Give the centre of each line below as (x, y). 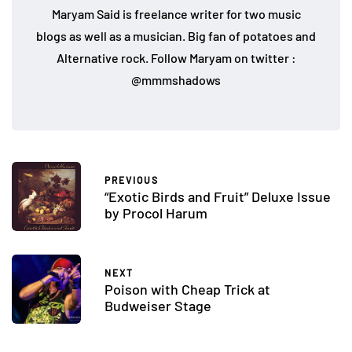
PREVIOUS (132, 180)
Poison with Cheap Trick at (187, 289)
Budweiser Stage (158, 305)
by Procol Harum (156, 213)
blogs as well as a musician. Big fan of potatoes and (176, 36)
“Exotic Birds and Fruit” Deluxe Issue (218, 196)
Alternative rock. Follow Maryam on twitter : (176, 58)
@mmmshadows (176, 80)
